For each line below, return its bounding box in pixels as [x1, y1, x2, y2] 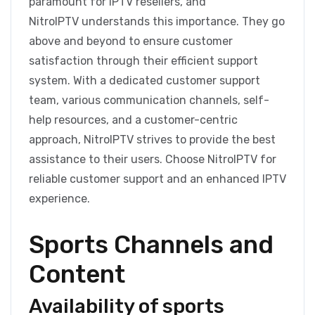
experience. [29, 192, 90, 206]
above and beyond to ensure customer [29, 34, 233, 49]
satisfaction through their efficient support [29, 54, 258, 68]
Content [29, 259, 125, 290]
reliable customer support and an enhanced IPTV [29, 172, 286, 186]
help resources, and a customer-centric [29, 113, 238, 127]
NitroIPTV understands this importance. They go [29, 15, 285, 29]
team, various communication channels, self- [29, 94, 269, 108]
